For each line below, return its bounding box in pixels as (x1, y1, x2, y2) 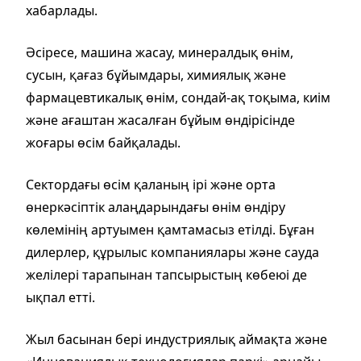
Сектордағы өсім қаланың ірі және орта (26, 175, 276, 193)
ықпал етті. (26, 288, 95, 306)
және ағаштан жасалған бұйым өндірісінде (26, 110, 295, 129)
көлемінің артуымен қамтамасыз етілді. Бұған (26, 220, 314, 239)
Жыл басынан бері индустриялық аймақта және (26, 330, 327, 348)
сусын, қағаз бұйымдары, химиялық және (26, 65, 286, 84)
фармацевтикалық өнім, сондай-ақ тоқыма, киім (26, 88, 330, 106)
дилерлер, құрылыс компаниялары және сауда (26, 243, 319, 261)
